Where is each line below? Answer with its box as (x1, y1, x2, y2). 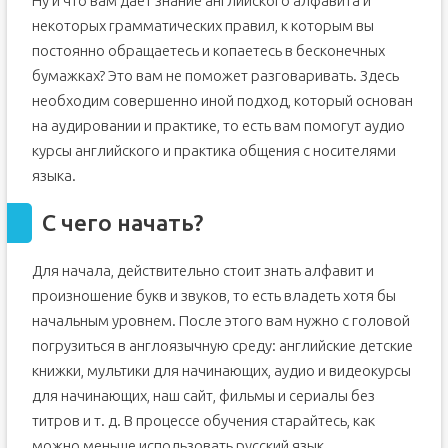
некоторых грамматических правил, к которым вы (31, 17, 374, 34)
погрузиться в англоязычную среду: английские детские (31, 337, 413, 354)
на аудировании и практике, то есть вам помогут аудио (31, 117, 405, 134)
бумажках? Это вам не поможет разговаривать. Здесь (31, 67, 399, 84)
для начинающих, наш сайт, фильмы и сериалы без (31, 387, 375, 404)
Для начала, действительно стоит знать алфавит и (31, 262, 374, 279)
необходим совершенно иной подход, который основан (31, 92, 413, 109)
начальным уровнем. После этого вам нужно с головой (31, 312, 410, 329)
